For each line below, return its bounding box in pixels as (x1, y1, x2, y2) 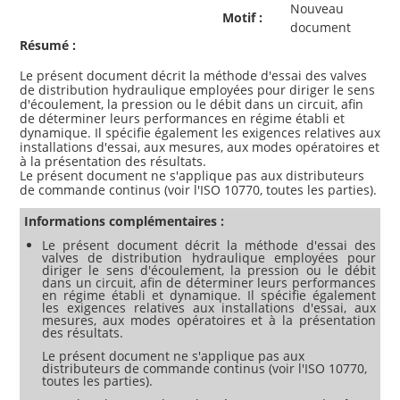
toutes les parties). (42, 371, 153, 389)
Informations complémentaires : (24, 212, 224, 229)
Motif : (222, 8, 262, 26)
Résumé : (20, 36, 76, 54)
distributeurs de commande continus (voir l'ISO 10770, (42, 359, 367, 377)
